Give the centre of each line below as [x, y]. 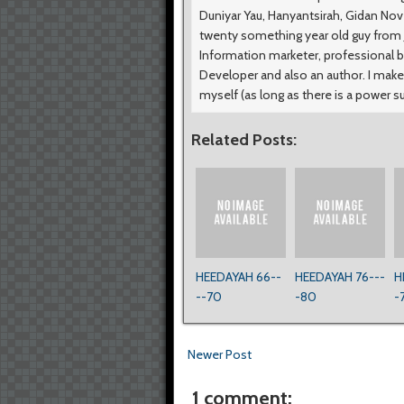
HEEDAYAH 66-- [239, 277]
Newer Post [220, 354]
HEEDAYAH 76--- [340, 277]
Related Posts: [244, 140]
